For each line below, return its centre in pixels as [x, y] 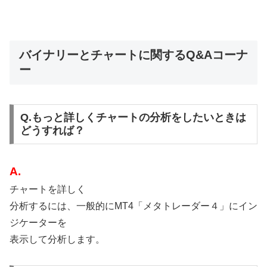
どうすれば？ [52, 131]
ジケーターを [38, 223]
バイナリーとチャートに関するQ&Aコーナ [133, 55]
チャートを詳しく [48, 190]
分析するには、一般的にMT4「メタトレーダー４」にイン [133, 206]
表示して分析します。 [57, 240]
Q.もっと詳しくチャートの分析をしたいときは [133, 118]
